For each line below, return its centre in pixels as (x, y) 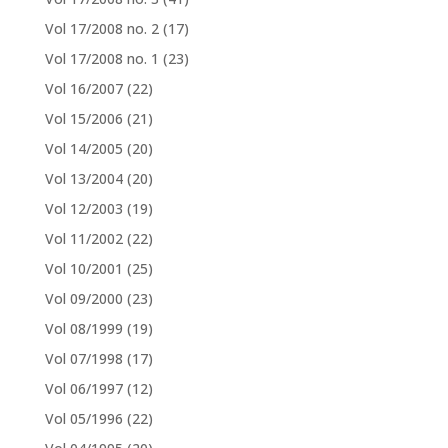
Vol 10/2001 (83, 268)
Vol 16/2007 (83, 88)
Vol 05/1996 (83, 418)
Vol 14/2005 (83, 148)
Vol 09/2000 (83, 298)
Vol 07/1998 (83, 358)
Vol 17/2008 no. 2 (101, 28)
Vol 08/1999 (83, 328)
